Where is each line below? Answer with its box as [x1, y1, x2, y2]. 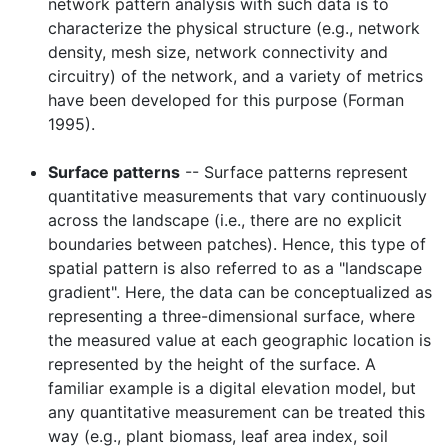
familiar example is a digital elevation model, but [48, 378, 416, 399]
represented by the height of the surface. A [48, 354, 376, 375]
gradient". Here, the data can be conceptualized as [48, 282, 432, 303]
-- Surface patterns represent [180, 162, 408, 183]
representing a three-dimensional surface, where [48, 306, 415, 327]
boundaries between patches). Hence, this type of [48, 234, 426, 255]
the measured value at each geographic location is [48, 330, 431, 351]
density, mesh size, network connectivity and [48, 42, 388, 63]
